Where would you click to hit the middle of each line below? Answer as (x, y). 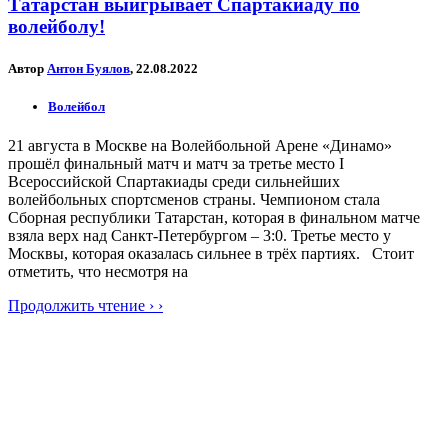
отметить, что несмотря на (98, 271)
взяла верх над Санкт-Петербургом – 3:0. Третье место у (199, 235)
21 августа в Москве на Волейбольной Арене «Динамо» (200, 145)
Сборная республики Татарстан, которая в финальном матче (214, 217)
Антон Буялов (88, 68)
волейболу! (56, 27)
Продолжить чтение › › (85, 305)
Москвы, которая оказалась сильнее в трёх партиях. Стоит (211, 253)
